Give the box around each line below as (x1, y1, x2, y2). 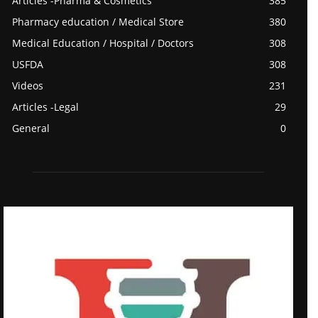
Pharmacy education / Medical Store (12, 15, 184, 29)
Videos (12, 79, 43, 93)
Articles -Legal (12, 100, 79, 114)
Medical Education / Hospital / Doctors (12, 36, 194, 50)
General (12, 121, 50, 136)
